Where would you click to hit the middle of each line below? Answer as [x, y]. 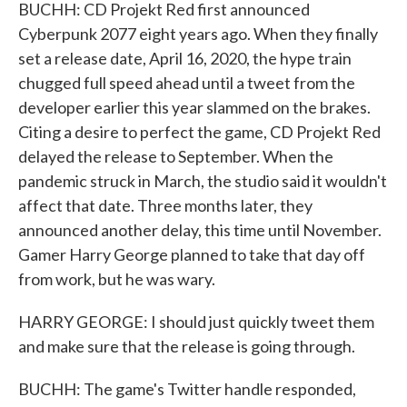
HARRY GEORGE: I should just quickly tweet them [196, 322]
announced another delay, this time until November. [200, 230]
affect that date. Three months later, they [165, 205]
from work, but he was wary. [117, 279]
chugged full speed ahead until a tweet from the [187, 83]
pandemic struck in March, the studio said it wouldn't [203, 181]
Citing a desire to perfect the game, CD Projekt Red [199, 132]
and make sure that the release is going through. [187, 346]
